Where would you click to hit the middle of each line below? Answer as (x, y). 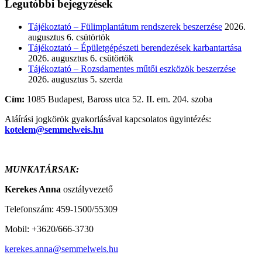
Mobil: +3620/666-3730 (49, 229)
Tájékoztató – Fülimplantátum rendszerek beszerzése (125, 26)
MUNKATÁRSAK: (42, 169)
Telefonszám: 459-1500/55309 (61, 209)
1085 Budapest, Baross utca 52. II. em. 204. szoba (118, 99)
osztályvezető (87, 189)
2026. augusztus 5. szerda (75, 79)
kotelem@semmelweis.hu (54, 129)
